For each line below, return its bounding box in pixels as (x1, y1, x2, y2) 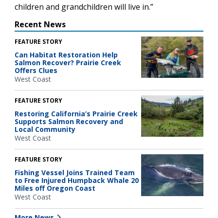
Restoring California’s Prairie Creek (15, 109, 138, 118)
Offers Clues (15, 65, 57, 75)
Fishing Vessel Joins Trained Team (15, 168, 135, 178)
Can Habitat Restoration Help (15, 50, 118, 59)
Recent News (15, 18, 66, 30)
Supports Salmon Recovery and (15, 116, 123, 126)
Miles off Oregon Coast (15, 183, 95, 193)
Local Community (15, 124, 75, 134)
